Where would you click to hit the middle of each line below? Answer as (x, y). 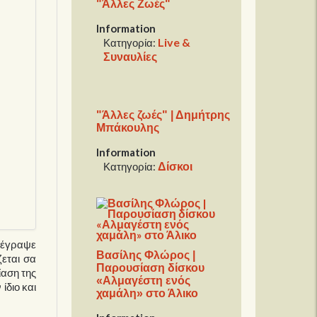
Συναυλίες (131, 57)
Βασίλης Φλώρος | (146, 255)
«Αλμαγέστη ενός (144, 280)
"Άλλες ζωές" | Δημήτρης (163, 115)
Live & (174, 42)
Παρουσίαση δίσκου (151, 267)
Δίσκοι (175, 166)
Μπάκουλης (128, 127)
